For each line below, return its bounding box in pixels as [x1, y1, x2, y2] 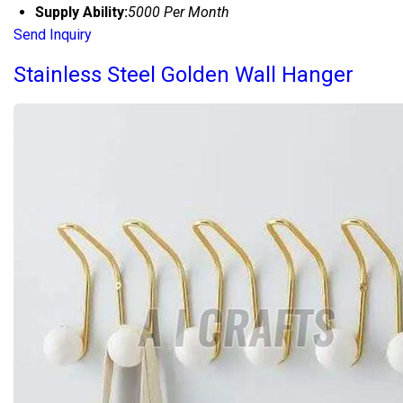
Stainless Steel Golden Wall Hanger [13, 62, 354, 88]
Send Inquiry [13, 26, 92, 44]
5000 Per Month [128, 4, 229, 22]
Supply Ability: [35, 4, 128, 22]
